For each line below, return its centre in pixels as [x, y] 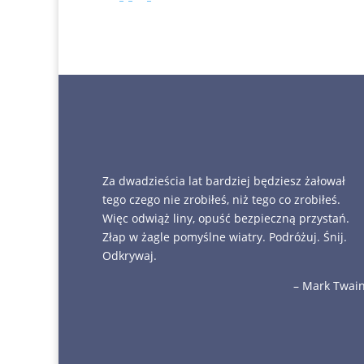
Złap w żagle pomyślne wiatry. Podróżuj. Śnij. [225, 237]
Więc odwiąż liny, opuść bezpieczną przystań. [226, 218]
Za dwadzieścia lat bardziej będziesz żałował [224, 181]
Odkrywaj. [130, 256]
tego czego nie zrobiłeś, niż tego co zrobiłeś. [221, 199]
